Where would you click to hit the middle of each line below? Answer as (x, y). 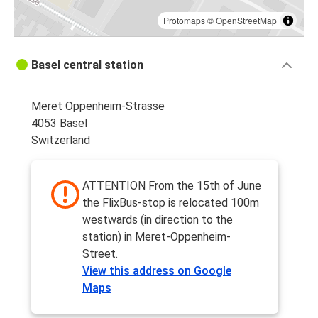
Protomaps (184, 21)
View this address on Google (157, 271)
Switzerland (61, 141)
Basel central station (87, 65)
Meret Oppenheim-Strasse (98, 106)
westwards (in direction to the (158, 220)
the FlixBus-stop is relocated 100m (171, 203)
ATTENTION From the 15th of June (172, 186)
